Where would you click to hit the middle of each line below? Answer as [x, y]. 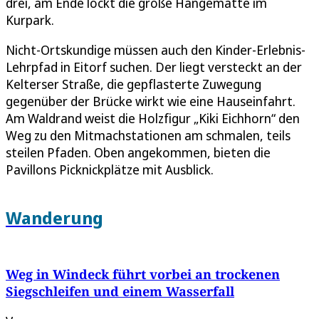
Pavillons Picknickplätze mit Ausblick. [110, 169]
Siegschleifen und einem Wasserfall [120, 292]
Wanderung [54, 217]
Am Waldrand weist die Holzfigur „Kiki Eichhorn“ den [153, 118]
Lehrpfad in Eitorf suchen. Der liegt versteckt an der [154, 67]
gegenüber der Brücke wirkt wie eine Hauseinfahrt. [151, 101]
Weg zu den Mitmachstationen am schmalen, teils [148, 135]
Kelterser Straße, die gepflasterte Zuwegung [134, 84]
